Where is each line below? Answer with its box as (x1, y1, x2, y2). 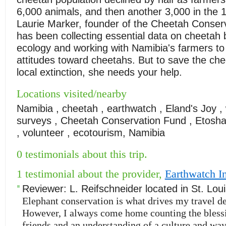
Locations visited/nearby (16, 88, 127, 100)
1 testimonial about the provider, (16, 168, 165, 181)
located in (145, 183, 191, 195)
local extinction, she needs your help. (16, 67, 182, 78)
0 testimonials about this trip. (16, 148, 147, 161)
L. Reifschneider (69, 183, 142, 195)
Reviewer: (22, 183, 70, 195)
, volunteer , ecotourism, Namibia (16, 127, 165, 139)
